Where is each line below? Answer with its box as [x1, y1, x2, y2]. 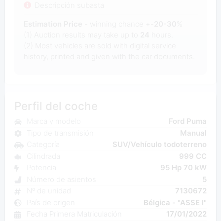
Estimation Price [23, 19, 82, 29]
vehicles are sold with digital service [54, 40, 176, 50]
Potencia [26, 163, 56, 173]
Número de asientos [26, 174, 96, 184]
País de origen [26, 197, 75, 207]
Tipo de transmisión [26, 128, 94, 138]
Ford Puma [169, 116, 207, 126]
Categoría [26, 140, 60, 149]
